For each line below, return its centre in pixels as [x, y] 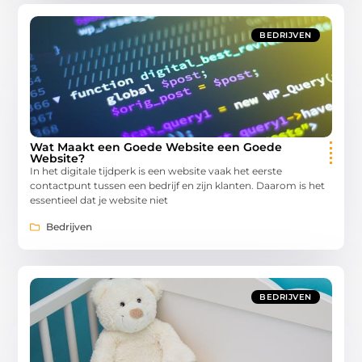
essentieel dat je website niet [99, 200]
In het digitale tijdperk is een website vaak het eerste [156, 171]
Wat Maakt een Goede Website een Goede [156, 147]
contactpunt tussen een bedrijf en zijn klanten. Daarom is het [178, 186]
